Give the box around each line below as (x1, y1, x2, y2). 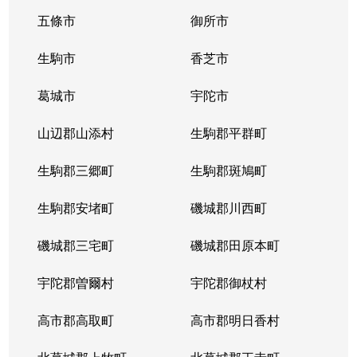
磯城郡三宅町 (37, 236, 115, 254)
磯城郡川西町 (190, 198, 267, 217)
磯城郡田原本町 (190, 236, 280, 254)
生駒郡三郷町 (37, 161, 115, 179)
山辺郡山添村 (37, 124, 115, 142)
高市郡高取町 (37, 311, 115, 329)
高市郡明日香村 (190, 311, 280, 329)
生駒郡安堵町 (37, 198, 115, 217)
